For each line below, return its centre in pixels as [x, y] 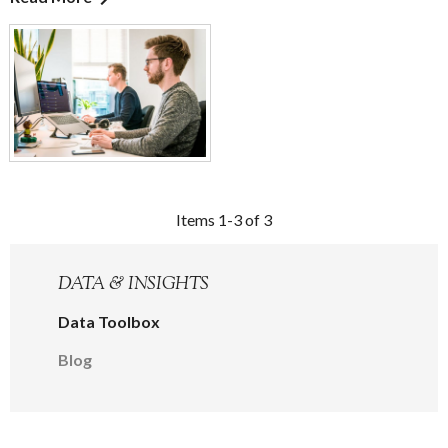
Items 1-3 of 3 [224, 219]
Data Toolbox [109, 322]
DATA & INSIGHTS [133, 284]
